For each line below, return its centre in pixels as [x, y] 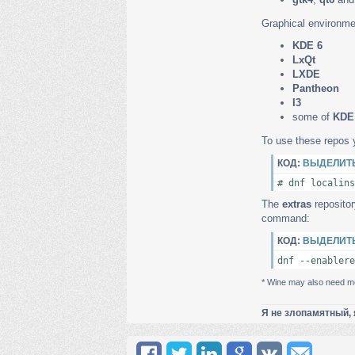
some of [313, 117]
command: [286, 219]
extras [297, 204]
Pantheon [316, 89]
